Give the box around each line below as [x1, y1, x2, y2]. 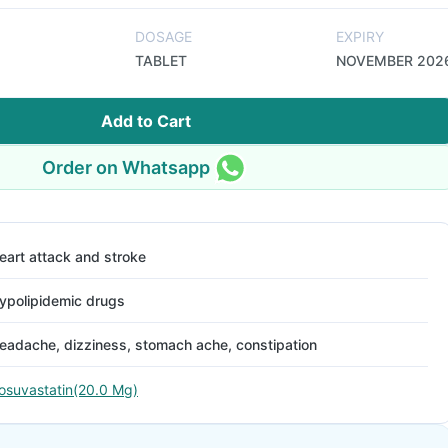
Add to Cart [101, 111, 191, 131]
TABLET [135, 52, 187, 69]
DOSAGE [135, 28, 192, 45]
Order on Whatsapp [42, 156, 210, 178]
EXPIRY [336, 28, 384, 45]
